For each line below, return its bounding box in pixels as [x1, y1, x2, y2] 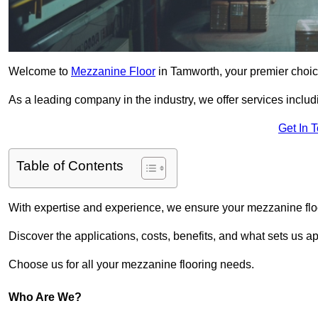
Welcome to [9, 65, 71, 78]
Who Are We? [9, 291, 82, 304]
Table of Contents [16, 158, 124, 174]
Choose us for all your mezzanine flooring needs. [9, 258, 254, 271]
